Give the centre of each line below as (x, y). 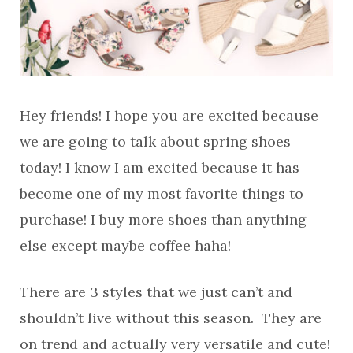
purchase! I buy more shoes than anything (163, 219)
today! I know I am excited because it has (160, 167)
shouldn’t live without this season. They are (171, 318)
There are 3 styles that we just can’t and (156, 292)
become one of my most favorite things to (162, 193)
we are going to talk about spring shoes (155, 141)
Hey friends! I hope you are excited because (169, 115)
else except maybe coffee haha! (125, 245)
